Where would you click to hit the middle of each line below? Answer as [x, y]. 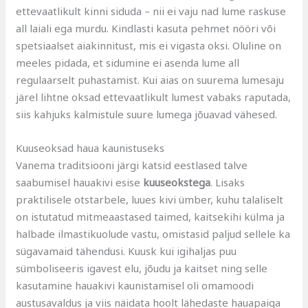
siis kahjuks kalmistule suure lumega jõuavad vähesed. [147, 114]
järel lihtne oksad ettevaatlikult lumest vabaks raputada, [154, 97]
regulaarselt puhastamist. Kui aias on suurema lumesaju [150, 79]
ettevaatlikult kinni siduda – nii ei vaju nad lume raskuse [151, 11]
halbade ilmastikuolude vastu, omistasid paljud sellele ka [153, 233]
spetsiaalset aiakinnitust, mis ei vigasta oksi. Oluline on [149, 45]
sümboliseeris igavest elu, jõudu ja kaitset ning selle [142, 268]
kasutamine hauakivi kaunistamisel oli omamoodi [135, 285]
